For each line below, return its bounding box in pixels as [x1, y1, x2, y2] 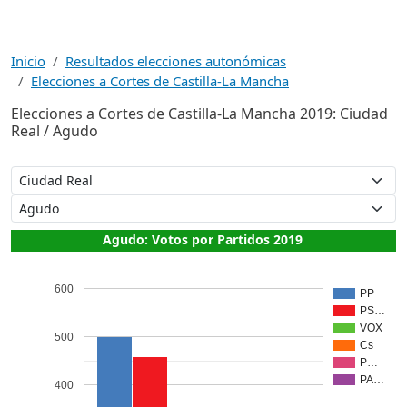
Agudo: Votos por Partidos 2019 [103, 230, 303, 248]
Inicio [11, 52, 45, 70]
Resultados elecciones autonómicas [65, 52, 286, 70]
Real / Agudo [11, 121, 98, 141]
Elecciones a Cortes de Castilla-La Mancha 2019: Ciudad [11, 104, 388, 124]
